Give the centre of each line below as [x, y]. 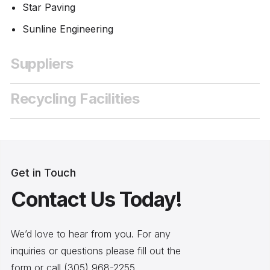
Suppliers [42, 63]
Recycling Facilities [75, 99]
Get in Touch [43, 173]
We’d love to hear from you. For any [91, 234]
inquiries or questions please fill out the [96, 251]
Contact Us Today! [96, 199]
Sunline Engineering [68, 29]
